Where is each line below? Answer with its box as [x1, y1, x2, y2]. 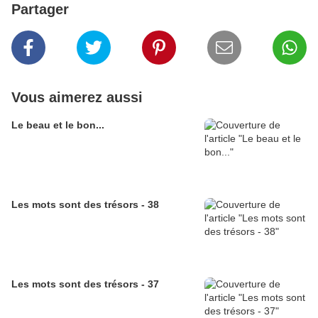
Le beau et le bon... [11, 119, 104, 131]
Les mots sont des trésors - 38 [11, 199, 159, 211]
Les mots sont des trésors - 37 [11, 278, 159, 290]
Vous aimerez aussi [11, 89, 143, 106]
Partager [11, 1, 69, 18]
